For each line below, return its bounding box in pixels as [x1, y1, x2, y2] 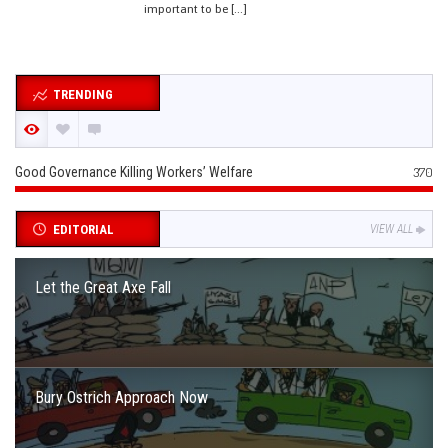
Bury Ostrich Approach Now [35, 387, 208, 407]
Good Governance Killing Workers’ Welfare [15, 163, 253, 180]
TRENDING [52, 86, 113, 102]
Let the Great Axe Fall [35, 277, 171, 297]
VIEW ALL [370, 221, 413, 236]
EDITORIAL [52, 221, 114, 237]
